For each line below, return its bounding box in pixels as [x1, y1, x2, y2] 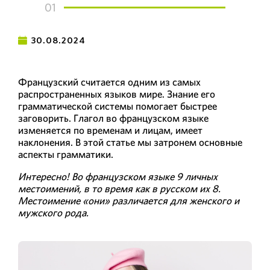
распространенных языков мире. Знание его [18, 87, 215, 101]
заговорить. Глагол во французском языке [18, 111, 209, 125]
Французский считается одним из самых [18, 75, 201, 89]
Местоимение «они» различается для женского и [18, 193, 239, 207]
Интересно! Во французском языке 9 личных [18, 169, 218, 183]
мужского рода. [18, 206, 89, 219]
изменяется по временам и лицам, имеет [18, 123, 202, 137]
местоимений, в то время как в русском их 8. [18, 181, 221, 195]
